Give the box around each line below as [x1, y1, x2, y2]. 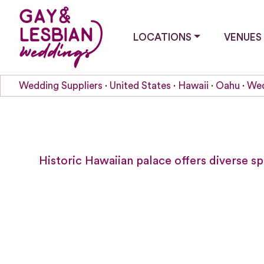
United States [110, 80, 171, 91]
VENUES [223, 32, 262, 42]
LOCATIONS [133, 32, 192, 42]
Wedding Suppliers [19, 80, 103, 91]
